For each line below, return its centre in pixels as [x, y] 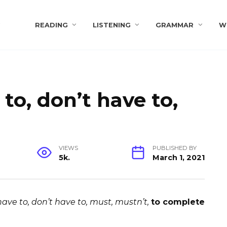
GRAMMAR [175, 25]
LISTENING [111, 25]
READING [51, 25]
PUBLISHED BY [174, 148]
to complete [178, 202]
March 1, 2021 [178, 158]
